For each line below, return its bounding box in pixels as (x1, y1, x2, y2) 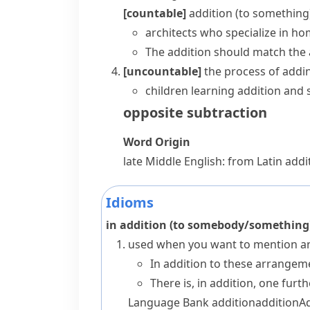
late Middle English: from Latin (123, 154, 285, 169)
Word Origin (123, 134, 190, 149)
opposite (123, 103, 183, 122)
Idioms (106, 193, 154, 212)
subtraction (187, 103, 267, 122)
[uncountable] (123, 64, 201, 79)
